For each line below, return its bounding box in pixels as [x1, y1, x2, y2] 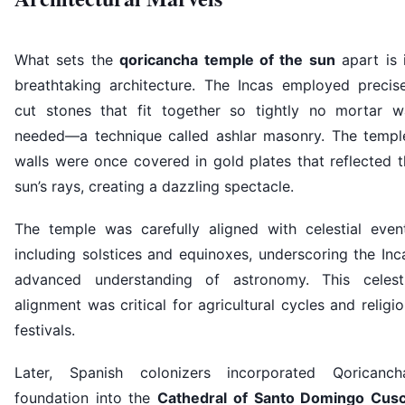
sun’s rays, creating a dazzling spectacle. [14, 176, 294, 195]
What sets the [14, 50, 120, 69]
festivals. [14, 320, 75, 339]
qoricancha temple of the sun [119, 50, 335, 69]
